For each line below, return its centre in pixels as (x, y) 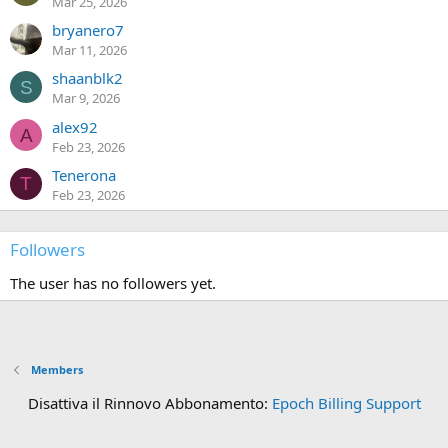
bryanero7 (88, 30)
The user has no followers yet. (113, 283)
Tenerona (84, 175)
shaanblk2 (87, 78)
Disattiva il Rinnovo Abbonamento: (149, 403)
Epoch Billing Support (346, 403)
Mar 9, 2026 (86, 98)
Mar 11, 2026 (89, 50)
